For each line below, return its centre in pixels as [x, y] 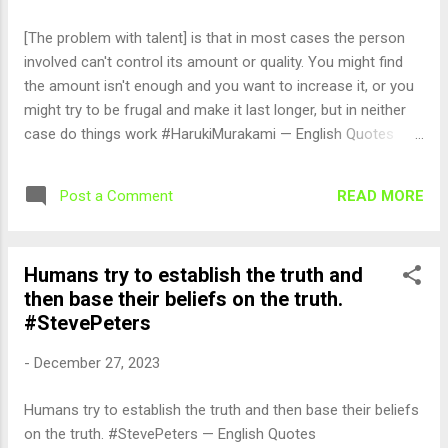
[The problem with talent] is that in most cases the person [214, 38]
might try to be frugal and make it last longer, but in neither [215, 110]
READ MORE [380, 195]
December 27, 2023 [97, 363]
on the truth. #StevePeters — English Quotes [170, 433]
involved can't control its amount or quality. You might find [213, 62]
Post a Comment [116, 196]
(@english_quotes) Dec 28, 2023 [130, 158]
